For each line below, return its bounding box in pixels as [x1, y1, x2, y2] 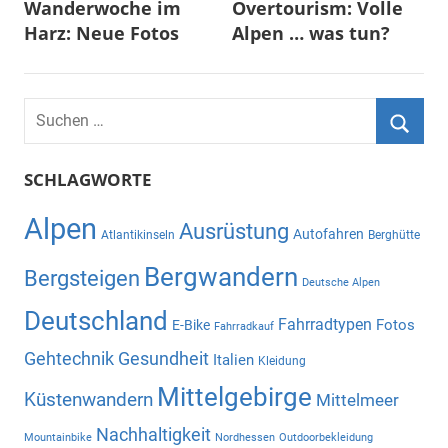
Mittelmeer [316, 390, 399, 411]
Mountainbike [24, 431, 92, 445]
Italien [213, 351, 254, 370]
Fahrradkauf [214, 320, 274, 334]
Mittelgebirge [157, 382, 312, 413]
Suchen [23, 101, 76, 121]
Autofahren [293, 226, 364, 243]
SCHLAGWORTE [24, 168, 152, 192]
